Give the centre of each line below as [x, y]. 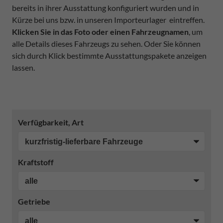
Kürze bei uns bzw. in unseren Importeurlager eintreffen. [108, 20]
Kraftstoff [36, 162]
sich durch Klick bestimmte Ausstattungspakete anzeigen [109, 56]
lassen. [23, 67]
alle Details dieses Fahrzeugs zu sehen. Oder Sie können [106, 44]
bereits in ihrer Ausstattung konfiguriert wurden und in [106, 8]
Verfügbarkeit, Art [51, 122]
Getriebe [34, 202]
